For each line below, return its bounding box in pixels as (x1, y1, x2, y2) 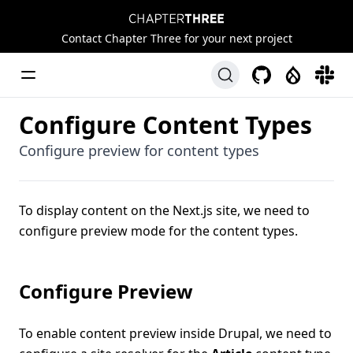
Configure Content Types (19, 109, 312, 141)
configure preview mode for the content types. (19, 222, 298, 240)
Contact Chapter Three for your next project (61, 31, 292, 46)
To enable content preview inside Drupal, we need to (19, 325, 332, 342)
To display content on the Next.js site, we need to (19, 202, 310, 219)
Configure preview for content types (19, 141, 259, 160)
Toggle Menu (18, 65, 96, 83)
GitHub (251, 65, 294, 83)
